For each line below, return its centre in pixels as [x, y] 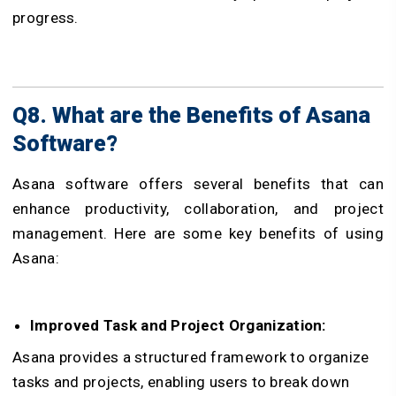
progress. [46, 17]
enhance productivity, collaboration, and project [198, 208]
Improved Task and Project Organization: [178, 325]
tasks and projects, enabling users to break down [181, 381]
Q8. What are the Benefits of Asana [191, 115]
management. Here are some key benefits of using [198, 233]
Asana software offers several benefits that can [198, 183]
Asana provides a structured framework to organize [191, 357]
